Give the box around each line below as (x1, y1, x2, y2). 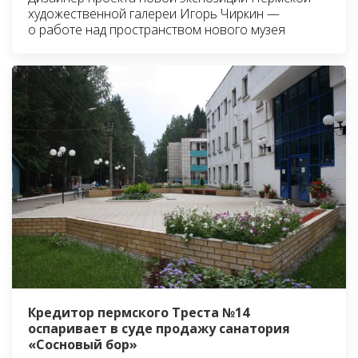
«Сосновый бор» (28, 336, 137, 354)
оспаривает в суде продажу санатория (28, 320, 290, 338)
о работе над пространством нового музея (28, 21, 285, 39)
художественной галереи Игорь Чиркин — (28, 5, 280, 23)
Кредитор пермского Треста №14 (28, 304, 249, 322)
